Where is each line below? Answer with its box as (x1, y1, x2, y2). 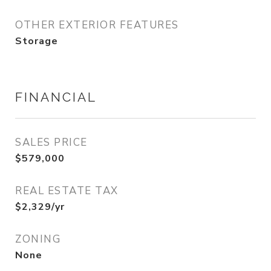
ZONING (15, 232, 60, 247)
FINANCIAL (15, 90, 97, 105)
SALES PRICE (15, 135, 88, 150)
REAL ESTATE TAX (15, 184, 119, 198)
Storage (15, 34, 58, 48)
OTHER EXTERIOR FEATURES (15, 18, 179, 33)
